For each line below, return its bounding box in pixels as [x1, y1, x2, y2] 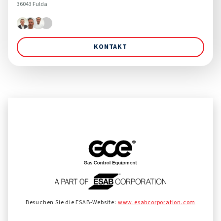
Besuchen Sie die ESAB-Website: [25, 198, 116, 207]
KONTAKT [94, 41, 127, 52]
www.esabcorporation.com [117, 198, 196, 207]
